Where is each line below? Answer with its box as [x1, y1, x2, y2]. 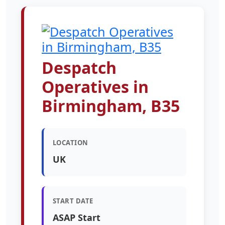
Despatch [42, 56, 117, 78]
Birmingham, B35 [42, 94, 180, 117]
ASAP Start [53, 211, 100, 223]
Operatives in [42, 75, 149, 97]
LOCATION [53, 138, 88, 147]
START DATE [53, 196, 93, 205]
